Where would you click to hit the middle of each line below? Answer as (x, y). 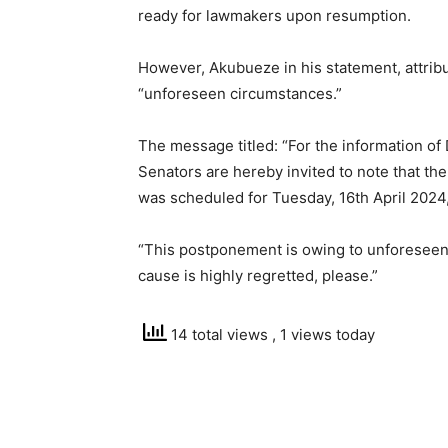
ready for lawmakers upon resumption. (274, 15)
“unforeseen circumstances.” (240, 93)
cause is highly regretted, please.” (258, 275)
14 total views (219, 335)
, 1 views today (323, 335)
